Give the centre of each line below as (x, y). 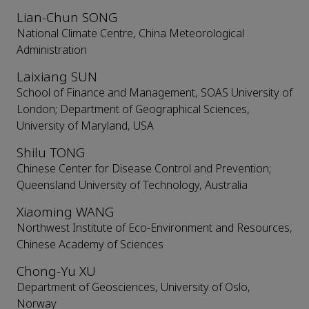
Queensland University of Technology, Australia (132, 186)
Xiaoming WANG (65, 212)
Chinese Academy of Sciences (90, 245)
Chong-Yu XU (56, 272)
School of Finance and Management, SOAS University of (154, 93)
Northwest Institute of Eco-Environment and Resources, (154, 228)
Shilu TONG (51, 153)
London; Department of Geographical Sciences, (133, 110)
